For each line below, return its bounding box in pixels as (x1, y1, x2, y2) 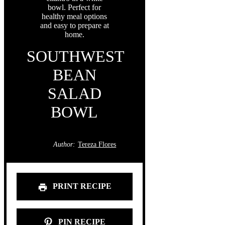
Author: (53, 141, 75, 149)
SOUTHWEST (27, 47, 125, 66)
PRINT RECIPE (50, 182, 111, 191)
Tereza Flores (78, 141, 117, 149)
